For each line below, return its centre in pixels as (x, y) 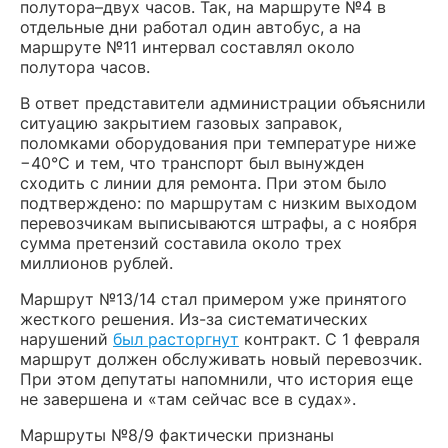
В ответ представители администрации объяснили (223, 103)
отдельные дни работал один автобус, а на (190, 27)
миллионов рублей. (96, 263)
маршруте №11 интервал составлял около (187, 47)
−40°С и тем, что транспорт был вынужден (192, 163)
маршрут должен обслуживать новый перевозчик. (221, 359)
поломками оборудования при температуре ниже (218, 143)
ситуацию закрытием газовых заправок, (181, 123)
